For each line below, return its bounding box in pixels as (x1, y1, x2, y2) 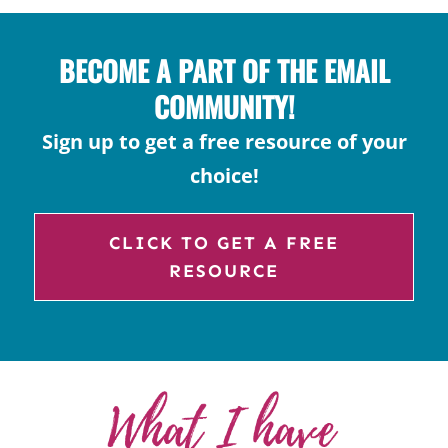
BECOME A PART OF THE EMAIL (58, 50, 390, 92)
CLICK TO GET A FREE (109, 232, 339, 255)
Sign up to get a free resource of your (41, 128, 407, 156)
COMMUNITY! (153, 86, 295, 128)
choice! (189, 162, 259, 190)
